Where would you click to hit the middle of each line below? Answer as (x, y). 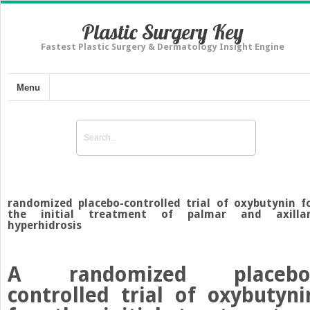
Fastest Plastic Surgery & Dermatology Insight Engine (163, 47)
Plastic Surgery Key (163, 32)
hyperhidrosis (45, 225)
